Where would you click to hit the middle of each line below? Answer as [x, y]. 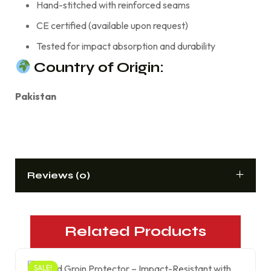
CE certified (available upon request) [112, 25]
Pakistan [36, 96]
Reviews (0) [59, 175]
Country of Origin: [97, 67]
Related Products [135, 231]
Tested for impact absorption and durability [126, 46]
